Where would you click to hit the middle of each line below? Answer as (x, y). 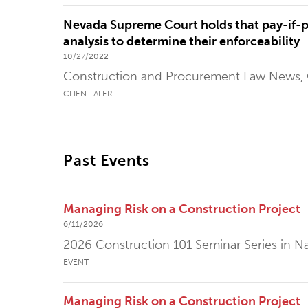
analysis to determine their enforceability (181, 41)
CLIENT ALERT (90, 94)
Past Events (107, 160)
